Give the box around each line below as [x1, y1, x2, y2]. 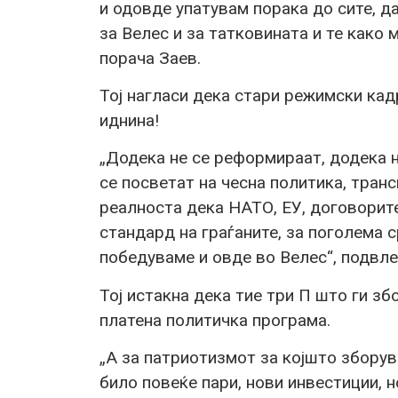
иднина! [99, 109, 159, 131]
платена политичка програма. [99, 309, 330, 330]
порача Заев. [99, 47, 201, 68]
